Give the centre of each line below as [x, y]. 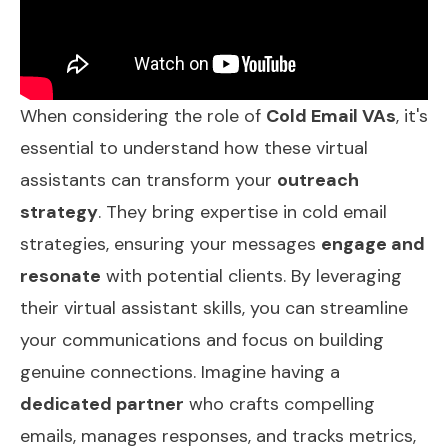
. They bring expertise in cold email [242, 211]
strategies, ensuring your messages [170, 243]
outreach [318, 179]
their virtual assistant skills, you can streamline [214, 307]
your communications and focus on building [202, 339]
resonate [60, 275]
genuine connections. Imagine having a [180, 371]
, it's [412, 115]
